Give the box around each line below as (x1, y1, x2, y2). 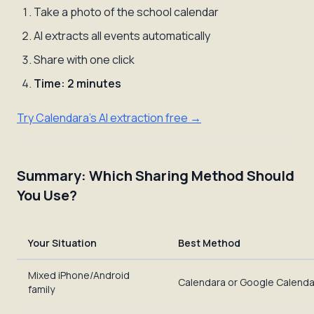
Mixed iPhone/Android (28, 268, 130, 282)
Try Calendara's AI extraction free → (17, 110, 201, 125)
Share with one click (34, 52, 135, 67)
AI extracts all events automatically (34, 28, 210, 43)
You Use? (17, 186, 77, 205)
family (28, 282, 55, 296)
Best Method (178, 236, 240, 250)
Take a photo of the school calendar (34, 4, 219, 20)
